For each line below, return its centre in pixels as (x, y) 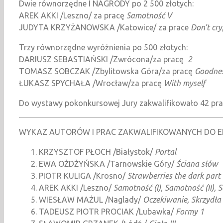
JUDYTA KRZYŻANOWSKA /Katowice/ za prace (105, 27)
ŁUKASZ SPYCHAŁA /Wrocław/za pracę (91, 83)
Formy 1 (190, 211)
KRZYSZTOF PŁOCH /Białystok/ (97, 152)
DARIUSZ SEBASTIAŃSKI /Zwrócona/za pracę (103, 59)
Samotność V (149, 15)
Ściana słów (197, 164)
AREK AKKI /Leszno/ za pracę (73, 15)
